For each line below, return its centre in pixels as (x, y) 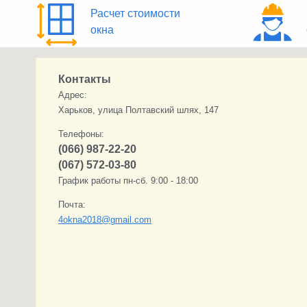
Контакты (85, 79)
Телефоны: (81, 134)
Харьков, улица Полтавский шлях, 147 (138, 110)
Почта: (72, 205)
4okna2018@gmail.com (105, 220)
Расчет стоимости (135, 14)
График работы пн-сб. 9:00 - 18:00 (128, 181)
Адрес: (73, 95)
